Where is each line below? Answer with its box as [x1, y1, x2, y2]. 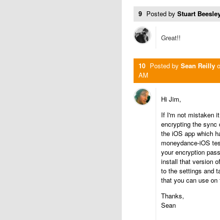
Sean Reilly [181, 61, 215, 70]
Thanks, [161, 191, 184, 200]
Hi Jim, [161, 94, 181, 104]
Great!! [161, 33, 181, 42]
